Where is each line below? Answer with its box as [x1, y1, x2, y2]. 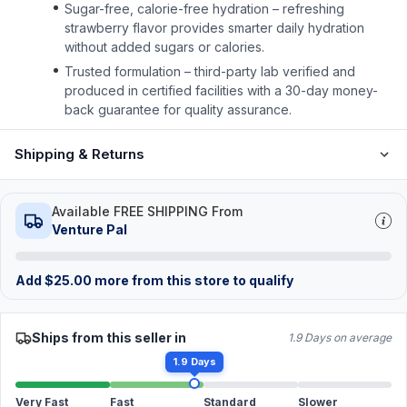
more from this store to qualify [92, 273, 293, 288]
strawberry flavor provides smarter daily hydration [65, 20, 364, 35]
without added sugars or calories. [65, 39, 264, 55]
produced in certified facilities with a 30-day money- [65, 83, 378, 98]
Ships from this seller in [32, 330, 186, 345]
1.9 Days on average [288, 330, 392, 344]
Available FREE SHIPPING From [52, 203, 243, 219]
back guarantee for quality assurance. [65, 102, 292, 117]
